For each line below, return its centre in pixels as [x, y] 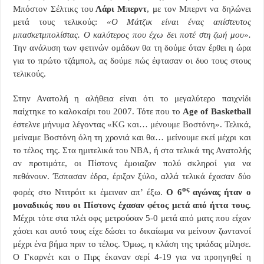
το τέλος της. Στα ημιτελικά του [72, 150]
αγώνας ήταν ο [220, 192]
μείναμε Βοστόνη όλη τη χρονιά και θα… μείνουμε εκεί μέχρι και [132, 137]
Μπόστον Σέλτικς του [53, 9]
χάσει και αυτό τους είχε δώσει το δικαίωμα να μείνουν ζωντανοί [132, 231]
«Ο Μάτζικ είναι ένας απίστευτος [179, 22]
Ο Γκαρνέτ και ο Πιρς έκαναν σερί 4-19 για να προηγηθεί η [132, 257]
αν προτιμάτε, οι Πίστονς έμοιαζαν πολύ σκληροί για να [132, 163]
